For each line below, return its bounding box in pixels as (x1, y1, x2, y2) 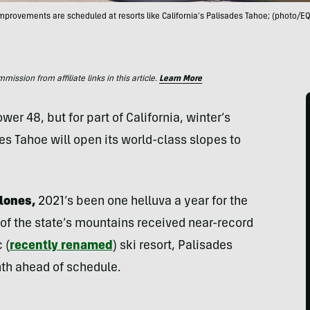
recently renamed (9, 240, 113, 253)
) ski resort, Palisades (112, 240, 232, 253)
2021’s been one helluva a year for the (35, 196, 248, 208)
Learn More (159, 75, 202, 83)
